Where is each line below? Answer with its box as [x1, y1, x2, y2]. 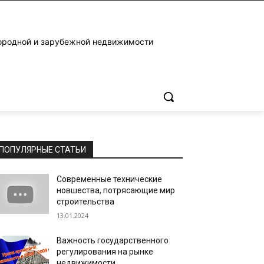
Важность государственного [57, 236, 169, 245]
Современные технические [57, 174, 163, 184]
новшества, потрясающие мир [57, 186, 176, 195]
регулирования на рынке [57, 247, 154, 256]
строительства [57, 197, 115, 206]
